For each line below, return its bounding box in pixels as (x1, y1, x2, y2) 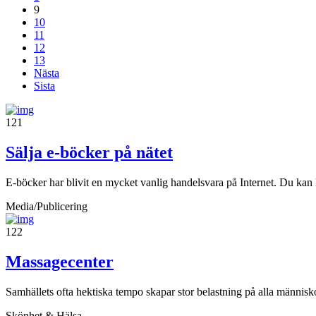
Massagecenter (6, 252, 114, 271)
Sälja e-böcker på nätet (6, 142, 173, 162)
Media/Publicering (6, 200, 87, 212)
